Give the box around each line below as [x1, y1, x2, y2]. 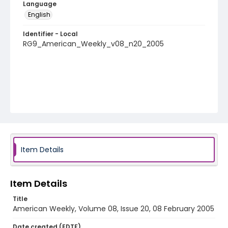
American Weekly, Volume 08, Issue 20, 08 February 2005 [13, 204, 214, 214]
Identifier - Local [23, 30, 78, 38]
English [28, 10, 50, 19]
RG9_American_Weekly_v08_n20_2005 [23, 39, 164, 49]
